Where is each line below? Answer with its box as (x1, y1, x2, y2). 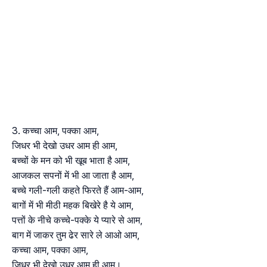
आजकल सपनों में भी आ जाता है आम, (12, 169, 134, 182)
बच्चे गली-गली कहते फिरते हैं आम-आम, (12, 184, 144, 197)
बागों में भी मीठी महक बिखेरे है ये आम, (12, 199, 133, 212)
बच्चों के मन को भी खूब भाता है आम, (12, 154, 130, 167)
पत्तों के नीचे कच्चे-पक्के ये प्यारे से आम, (12, 214, 142, 226)
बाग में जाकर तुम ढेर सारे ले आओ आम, (12, 229, 139, 241)
